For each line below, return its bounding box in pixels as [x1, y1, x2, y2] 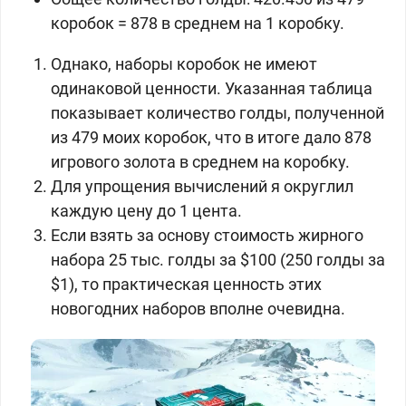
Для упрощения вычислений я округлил [51, 177, 353, 196]
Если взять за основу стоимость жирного [51, 226, 363, 245]
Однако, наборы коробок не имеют [51, 54, 317, 73]
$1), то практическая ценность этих [51, 275, 322, 294]
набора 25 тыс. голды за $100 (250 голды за [51, 250, 385, 269]
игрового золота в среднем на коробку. [51, 152, 353, 171]
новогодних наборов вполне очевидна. [51, 299, 345, 318]
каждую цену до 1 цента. [51, 201, 242, 220]
